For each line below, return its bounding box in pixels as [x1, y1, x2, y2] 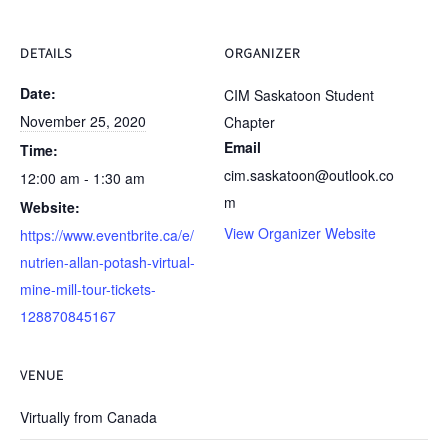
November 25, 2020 [20, 111, 146, 131]
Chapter [224, 112, 275, 132]
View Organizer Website [224, 223, 376, 243]
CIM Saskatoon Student [224, 85, 374, 105]
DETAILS [20, 44, 72, 62]
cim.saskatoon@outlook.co [224, 165, 394, 185]
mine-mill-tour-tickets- [20, 279, 156, 299]
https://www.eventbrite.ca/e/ [20, 225, 194, 245]
